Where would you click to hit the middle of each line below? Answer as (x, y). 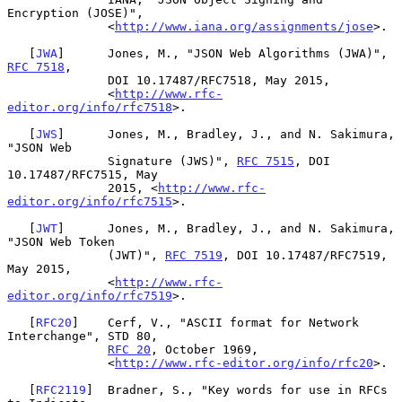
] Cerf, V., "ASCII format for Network (215, 322)
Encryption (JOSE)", (75, 13)
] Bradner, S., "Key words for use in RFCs (237, 389)
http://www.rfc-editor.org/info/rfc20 (244, 363)
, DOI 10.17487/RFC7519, (305, 255)
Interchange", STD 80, (83, 336)
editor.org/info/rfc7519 (90, 295)
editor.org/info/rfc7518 (90, 107)
